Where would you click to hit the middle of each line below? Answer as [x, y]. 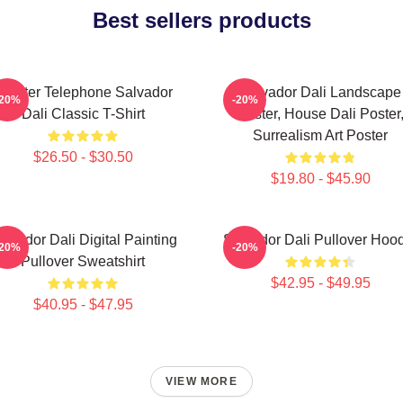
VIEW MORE [201, 381]
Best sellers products [201, 20]
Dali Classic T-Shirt [83, 114]
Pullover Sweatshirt [83, 261]
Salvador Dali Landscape [320, 92]
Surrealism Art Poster [320, 135]
